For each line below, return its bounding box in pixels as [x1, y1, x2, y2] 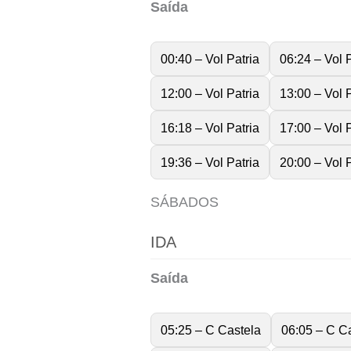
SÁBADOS [150, 194, 219, 211]
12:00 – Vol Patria [161, 86, 259, 101]
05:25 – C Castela [161, 322, 261, 337]
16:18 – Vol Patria [161, 121, 259, 136]
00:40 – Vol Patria [161, 52, 259, 67]
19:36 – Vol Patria [161, 155, 259, 170]
